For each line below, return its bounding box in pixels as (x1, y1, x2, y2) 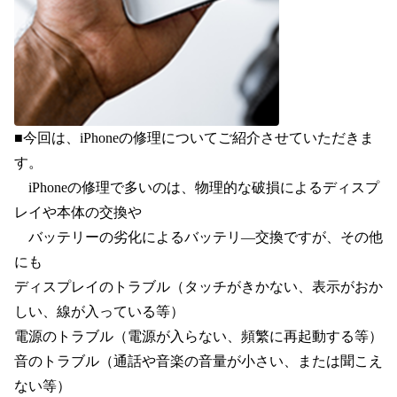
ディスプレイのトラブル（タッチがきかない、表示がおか (14, 279, 383, 294)
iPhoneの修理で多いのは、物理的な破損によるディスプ (14, 180, 379, 195)
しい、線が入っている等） (14, 304, 184, 319)
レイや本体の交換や (14, 205, 142, 220)
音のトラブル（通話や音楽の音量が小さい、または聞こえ (14, 354, 383, 369)
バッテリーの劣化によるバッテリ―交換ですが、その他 (14, 230, 383, 245)
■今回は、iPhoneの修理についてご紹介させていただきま (14, 130, 374, 145)
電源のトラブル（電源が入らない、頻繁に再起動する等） (14, 329, 383, 344)
